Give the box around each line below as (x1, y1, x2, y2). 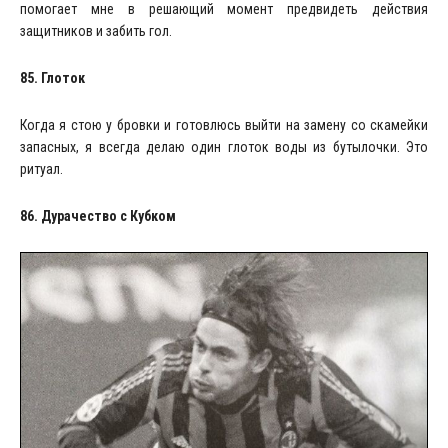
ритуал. (20, 160, 63, 177)
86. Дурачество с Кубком (20, 207, 176, 224)
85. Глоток (20, 69, 85, 86)
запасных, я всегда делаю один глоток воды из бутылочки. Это (20, 138, 428, 155)
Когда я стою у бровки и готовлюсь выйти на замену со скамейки (20, 116, 428, 133)
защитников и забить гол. (20, 22, 172, 39)
